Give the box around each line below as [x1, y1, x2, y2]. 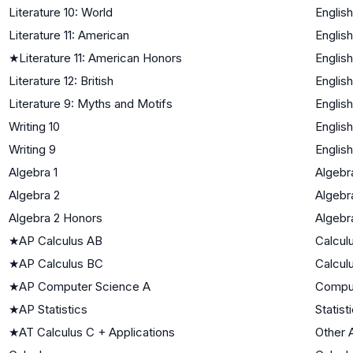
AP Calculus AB [19, 232, 102, 248]
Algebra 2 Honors [9, 210, 102, 225]
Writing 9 [9, 141, 56, 157]
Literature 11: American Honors [19, 50, 182, 65]
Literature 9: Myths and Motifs [9, 95, 173, 111]
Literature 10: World [9, 4, 113, 20]
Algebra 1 [9, 164, 58, 180]
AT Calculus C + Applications [19, 324, 175, 340]
